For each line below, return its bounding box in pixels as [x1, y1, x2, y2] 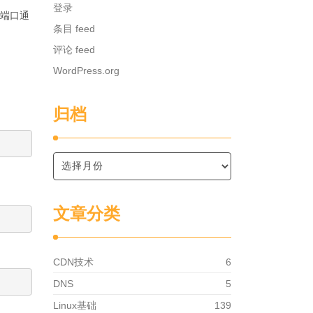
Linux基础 [53, 300, 96, 311]
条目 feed [53, 23, 95, 34]
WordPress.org [53, 65, 119, 76]
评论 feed [53, 44, 95, 55]
